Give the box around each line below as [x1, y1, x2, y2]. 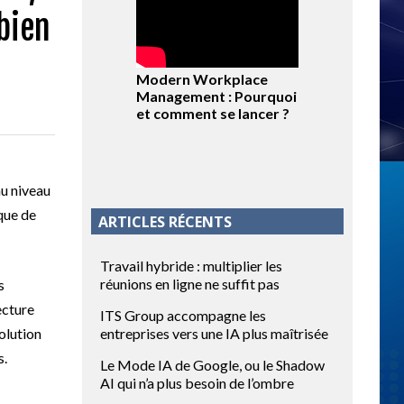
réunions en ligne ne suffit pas [100, 275, 280, 292]
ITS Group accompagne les [100, 307, 266, 324]
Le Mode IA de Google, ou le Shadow [100, 356, 325, 373]
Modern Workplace [136, 70, 268, 87]
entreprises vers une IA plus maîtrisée [100, 325, 328, 342]
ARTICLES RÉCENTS [98, 212, 232, 232]
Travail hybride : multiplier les [100, 257, 282, 274]
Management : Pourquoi [136, 87, 297, 105]
